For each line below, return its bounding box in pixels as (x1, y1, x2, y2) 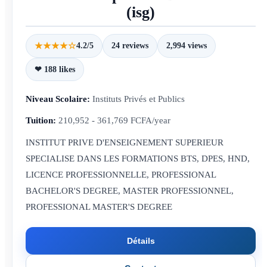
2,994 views (166, 41, 207, 50)
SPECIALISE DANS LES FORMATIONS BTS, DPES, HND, (26, 154, 250, 163)
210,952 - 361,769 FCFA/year (58, 116, 170, 125)
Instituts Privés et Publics (92, 94, 185, 104)
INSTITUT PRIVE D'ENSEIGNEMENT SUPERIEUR (26, 138, 223, 147)
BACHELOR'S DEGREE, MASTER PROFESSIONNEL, (26, 186, 234, 195)
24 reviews (111, 41, 148, 50)
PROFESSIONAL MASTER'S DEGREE (26, 202, 172, 212)
